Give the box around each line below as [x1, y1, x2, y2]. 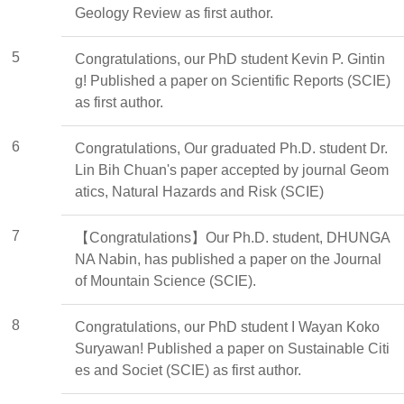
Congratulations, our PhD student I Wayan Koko [75, 318, 380, 335]
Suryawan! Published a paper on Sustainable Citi [75, 340, 390, 356]
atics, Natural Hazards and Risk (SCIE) [75, 183, 324, 199]
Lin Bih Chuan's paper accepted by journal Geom [75, 161, 389, 178]
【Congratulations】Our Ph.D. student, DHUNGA [75, 229, 390, 245]
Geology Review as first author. [75, 5, 273, 21]
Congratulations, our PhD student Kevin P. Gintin [75, 50, 385, 67]
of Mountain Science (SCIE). [75, 272, 256, 289]
